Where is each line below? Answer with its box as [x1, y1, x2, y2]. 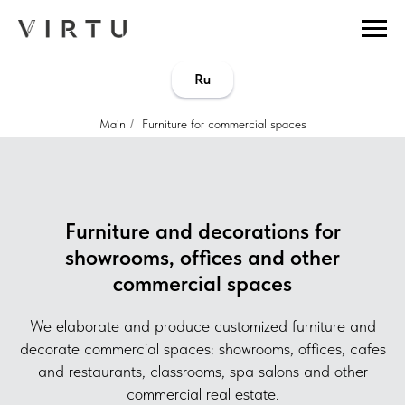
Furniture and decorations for [64, 217, 341, 244]
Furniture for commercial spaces [141, 116, 306, 131]
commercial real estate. [126, 383, 279, 403]
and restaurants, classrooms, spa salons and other [37, 361, 368, 381]
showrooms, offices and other [65, 243, 340, 270]
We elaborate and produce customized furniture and [29, 316, 376, 335]
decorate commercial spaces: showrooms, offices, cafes [19, 338, 386, 358]
